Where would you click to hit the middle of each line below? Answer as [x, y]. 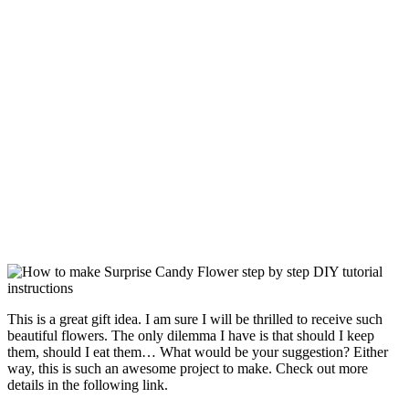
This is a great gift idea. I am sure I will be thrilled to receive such [195, 320]
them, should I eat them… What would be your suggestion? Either [198, 352]
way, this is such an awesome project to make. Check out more [188, 369]
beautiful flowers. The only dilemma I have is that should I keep [191, 336]
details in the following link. [88, 385]
